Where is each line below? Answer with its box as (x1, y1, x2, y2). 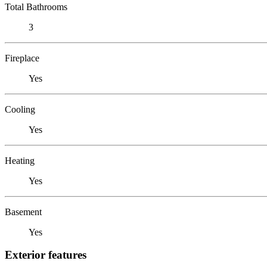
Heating (5, 155, 35, 166)
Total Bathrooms (5, 1, 67, 12)
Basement (5, 206, 42, 217)
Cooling (5, 104, 35, 114)
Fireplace (5, 52, 39, 63)
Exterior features (5, 249, 86, 262)
